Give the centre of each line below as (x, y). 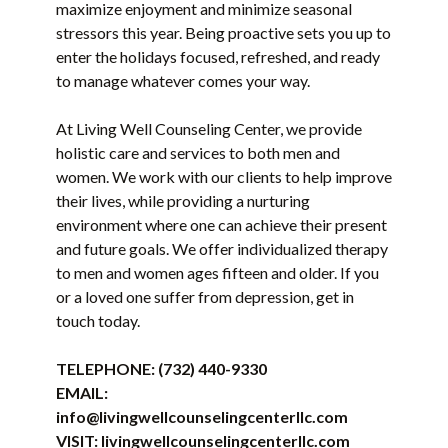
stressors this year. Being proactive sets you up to (223, 33)
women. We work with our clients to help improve (224, 177)
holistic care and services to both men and (198, 153)
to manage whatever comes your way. (183, 81)
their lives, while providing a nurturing (183, 201)
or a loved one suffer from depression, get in (205, 297)
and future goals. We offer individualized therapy (222, 249)
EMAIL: (82, 393)
